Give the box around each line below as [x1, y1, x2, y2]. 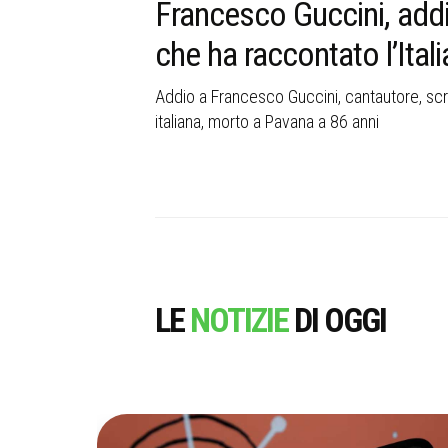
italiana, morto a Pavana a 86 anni [154, 111, 379, 133]
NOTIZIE [189, 299, 288, 340]
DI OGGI [287, 299, 386, 340]
